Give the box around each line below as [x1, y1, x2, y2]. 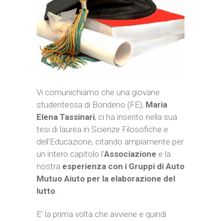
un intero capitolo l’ [37, 149, 104, 159]
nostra [37, 161, 62, 172]
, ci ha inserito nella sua [95, 112, 177, 122]
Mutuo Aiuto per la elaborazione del [37, 174, 175, 184]
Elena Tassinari [37, 112, 95, 122]
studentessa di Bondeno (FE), [37, 100, 146, 110]
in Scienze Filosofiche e [81, 124, 168, 135]
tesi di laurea [37, 124, 81, 135]
